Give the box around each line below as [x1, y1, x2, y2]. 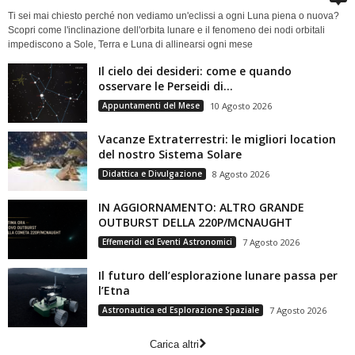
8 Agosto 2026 [212, 168, 269, 181]
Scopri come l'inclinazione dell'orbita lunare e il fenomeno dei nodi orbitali [8, 25, 325, 36]
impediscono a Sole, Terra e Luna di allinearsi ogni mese [8, 39, 253, 51]
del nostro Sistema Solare [98, 147, 242, 162]
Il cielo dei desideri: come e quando [98, 63, 292, 79]
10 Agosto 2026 [210, 100, 272, 113]
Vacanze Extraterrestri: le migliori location [98, 132, 336, 147]
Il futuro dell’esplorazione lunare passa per [98, 268, 338, 284]
